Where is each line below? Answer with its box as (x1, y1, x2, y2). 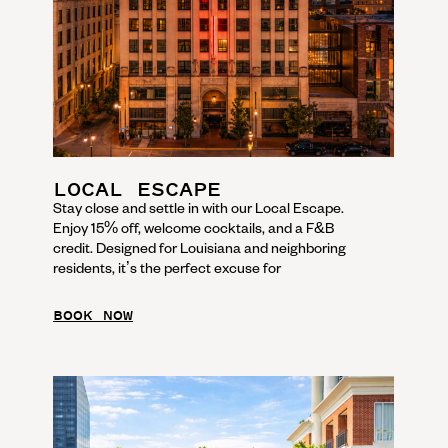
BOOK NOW (53, 304, 133, 325)
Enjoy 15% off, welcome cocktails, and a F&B (53, 218, 334, 237)
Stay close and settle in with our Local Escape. (53, 198, 344, 217)
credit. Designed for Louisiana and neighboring (53, 238, 346, 257)
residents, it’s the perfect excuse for (53, 258, 281, 277)
